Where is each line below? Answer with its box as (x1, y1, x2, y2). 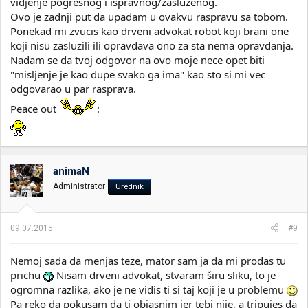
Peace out (10, 102, 59, 115)
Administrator (53, 181, 105, 191)
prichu (10, 267, 43, 282)
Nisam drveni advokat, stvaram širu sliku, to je (54, 267, 276, 282)
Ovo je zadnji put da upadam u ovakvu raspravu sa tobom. (10, 10, 288, 23)
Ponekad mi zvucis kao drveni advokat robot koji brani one (10, 24, 289, 38)
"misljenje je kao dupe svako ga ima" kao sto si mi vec (10, 67, 265, 81)
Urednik (115, 182, 144, 191)
